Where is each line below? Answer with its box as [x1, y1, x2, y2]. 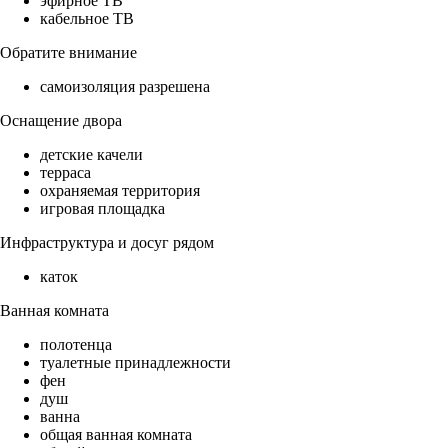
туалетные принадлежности [40, 354, 231, 372]
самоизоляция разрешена [40, 78, 210, 96]
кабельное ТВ [40, 10, 134, 28]
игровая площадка [40, 200, 165, 218]
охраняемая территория [40, 182, 200, 200]
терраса [40, 164, 91, 182]
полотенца [40, 336, 112, 354]
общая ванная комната [40, 426, 192, 444]
